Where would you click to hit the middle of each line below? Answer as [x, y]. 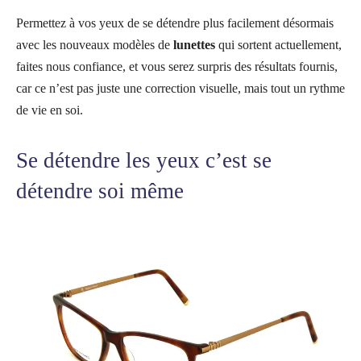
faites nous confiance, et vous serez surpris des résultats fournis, [177, 66]
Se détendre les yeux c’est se [144, 160]
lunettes [194, 44]
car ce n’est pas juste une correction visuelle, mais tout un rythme [180, 88]
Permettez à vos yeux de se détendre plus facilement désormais [175, 23]
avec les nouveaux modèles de [95, 44]
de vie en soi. [50, 110]
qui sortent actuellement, [278, 44]
